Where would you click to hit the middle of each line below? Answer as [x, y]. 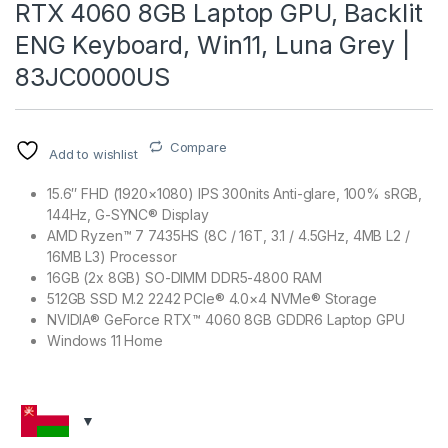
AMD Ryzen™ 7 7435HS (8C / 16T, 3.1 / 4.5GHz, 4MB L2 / [228, 235]
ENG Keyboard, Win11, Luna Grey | [212, 44]
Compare [198, 146]
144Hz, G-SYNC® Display [128, 214]
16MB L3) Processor [112, 256]
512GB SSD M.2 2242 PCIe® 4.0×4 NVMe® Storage [212, 298]
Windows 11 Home [105, 340]
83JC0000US [92, 76]
